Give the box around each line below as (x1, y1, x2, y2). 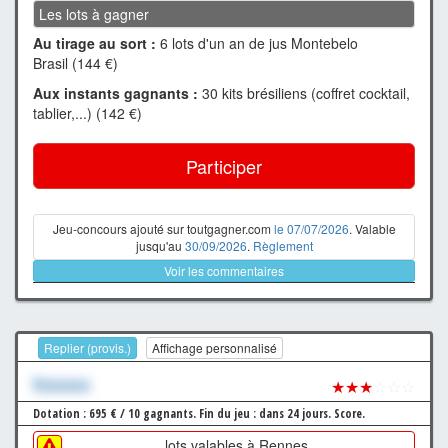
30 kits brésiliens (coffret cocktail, (198, 83, 410, 104)
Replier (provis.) (44, 338, 131, 356)
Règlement (252, 237, 313, 255)
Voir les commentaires (164, 262, 284, 280)
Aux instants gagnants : (33, 83, 198, 104)
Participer (186, 153, 262, 180)
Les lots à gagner (39, 4, 149, 25)
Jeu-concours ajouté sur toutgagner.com (52, 220, 274, 238)
